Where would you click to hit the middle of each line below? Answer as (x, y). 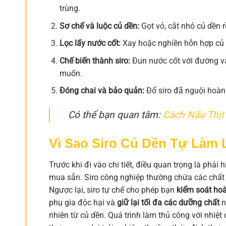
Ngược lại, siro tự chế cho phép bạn (113, 190)
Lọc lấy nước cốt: (90, 43)
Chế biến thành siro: (95, 61)
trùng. (70, 9)
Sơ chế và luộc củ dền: (99, 26)
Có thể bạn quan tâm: (116, 115)
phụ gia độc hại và (83, 203)
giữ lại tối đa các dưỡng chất (168, 203)
